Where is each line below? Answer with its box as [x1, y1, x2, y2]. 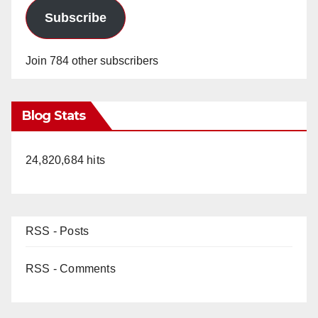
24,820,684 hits [26, 153, 105, 166]
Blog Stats [22, 107, 85, 124]
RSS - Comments [26, 262, 116, 275]
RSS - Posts [26, 224, 89, 237]
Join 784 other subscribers [26, 54, 158, 67]
